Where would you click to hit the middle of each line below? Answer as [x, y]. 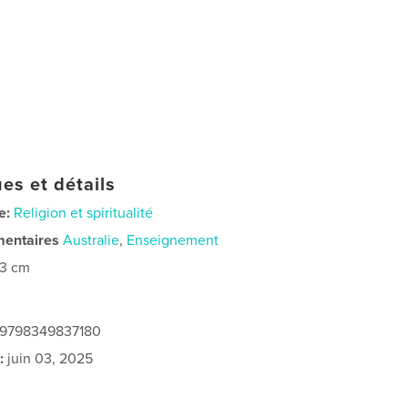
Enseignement [173, 240]
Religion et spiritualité [84, 213]
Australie [92, 240]
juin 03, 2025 [49, 358]
